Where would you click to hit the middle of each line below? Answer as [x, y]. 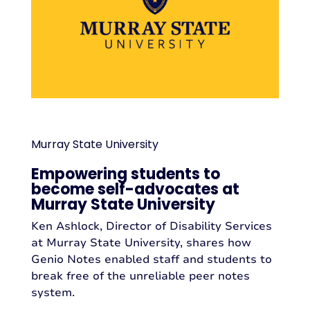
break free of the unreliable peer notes [140, 276]
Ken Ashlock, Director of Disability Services [151, 227]
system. [53, 293]
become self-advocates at [135, 190]
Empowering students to [125, 174]
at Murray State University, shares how [141, 243]
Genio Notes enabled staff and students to [151, 260]
